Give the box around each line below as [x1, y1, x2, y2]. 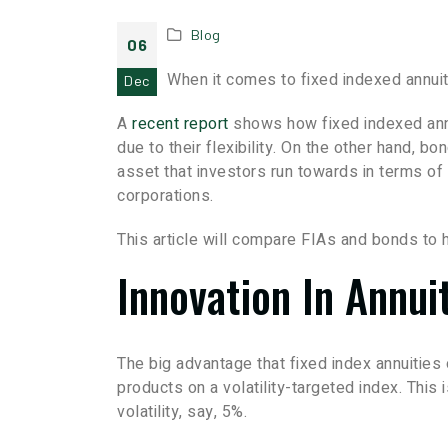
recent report [132, 112, 229, 137]
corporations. [117, 184, 214, 209]
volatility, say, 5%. [117, 400, 247, 425]
